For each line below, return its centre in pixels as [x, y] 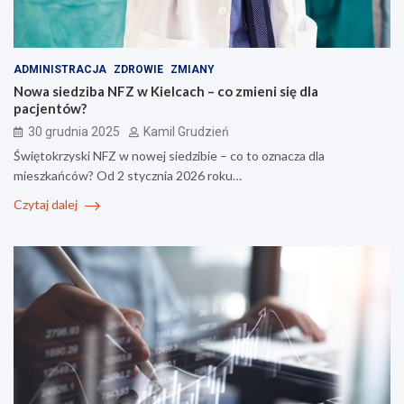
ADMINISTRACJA [60, 70]
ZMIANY [193, 70]
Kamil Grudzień [186, 132]
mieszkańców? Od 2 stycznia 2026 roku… [128, 176]
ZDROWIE [138, 70]
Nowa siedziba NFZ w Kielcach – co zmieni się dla [166, 92]
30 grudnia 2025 [74, 132]
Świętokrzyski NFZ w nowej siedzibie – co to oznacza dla [169, 156]
